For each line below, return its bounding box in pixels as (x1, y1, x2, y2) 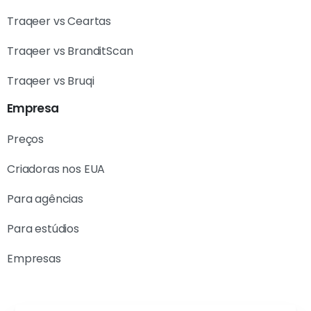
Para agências (7, 191, 83, 207)
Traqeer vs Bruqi (7, 73, 94, 89)
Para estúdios (7, 221, 79, 237)
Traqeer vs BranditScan (7, 43, 133, 59)
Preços (7, 131, 44, 147)
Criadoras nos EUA (7, 161, 106, 177)
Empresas (7, 251, 61, 267)
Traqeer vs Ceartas (7, 13, 112, 29)
